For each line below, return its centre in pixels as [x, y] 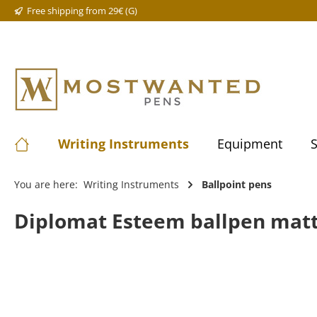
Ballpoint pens [237, 184]
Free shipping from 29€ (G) [82, 10]
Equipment [250, 144]
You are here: [46, 184]
